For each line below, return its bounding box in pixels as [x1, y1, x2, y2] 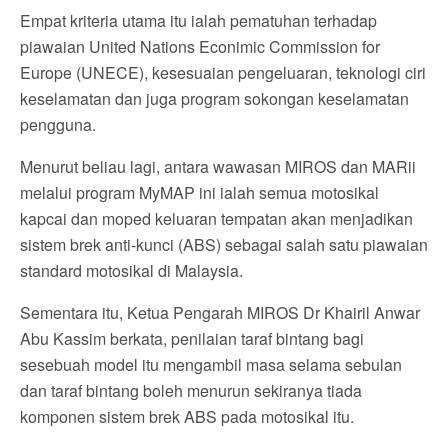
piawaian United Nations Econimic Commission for [20, 35, 380, 59]
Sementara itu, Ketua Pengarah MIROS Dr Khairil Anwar [20, 301, 420, 325]
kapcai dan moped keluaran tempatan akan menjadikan [20, 207, 413, 231]
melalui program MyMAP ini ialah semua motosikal [20, 181, 379, 205]
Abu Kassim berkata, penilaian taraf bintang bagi [20, 327, 364, 351]
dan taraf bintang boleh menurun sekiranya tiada [20, 379, 362, 403]
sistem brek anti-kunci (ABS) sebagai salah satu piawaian [20, 233, 428, 257]
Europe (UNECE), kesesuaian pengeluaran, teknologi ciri [20, 61, 426, 85]
